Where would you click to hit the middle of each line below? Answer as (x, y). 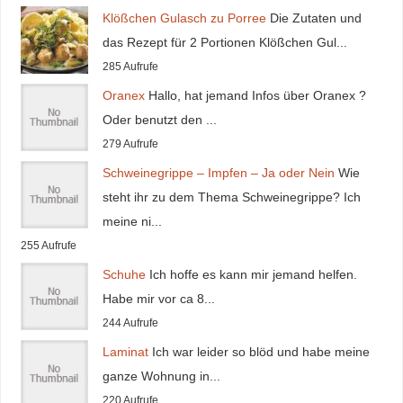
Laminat (125, 352)
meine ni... (132, 222)
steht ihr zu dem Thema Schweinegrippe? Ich (231, 197)
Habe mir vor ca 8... (158, 299)
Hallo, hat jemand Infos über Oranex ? (257, 96)
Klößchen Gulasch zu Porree (184, 18)
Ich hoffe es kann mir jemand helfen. (253, 275)
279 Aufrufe (130, 144)
